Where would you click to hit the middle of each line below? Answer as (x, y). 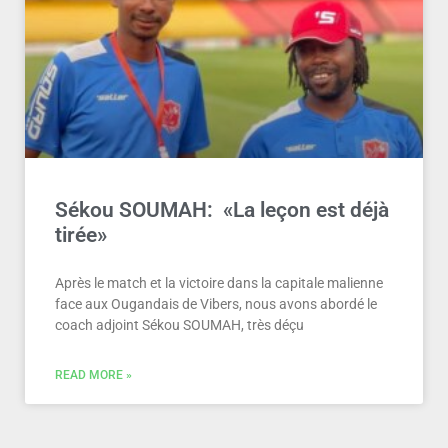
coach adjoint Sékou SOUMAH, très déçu (179, 325)
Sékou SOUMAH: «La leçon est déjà (222, 210)
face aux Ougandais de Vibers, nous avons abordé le (216, 304)
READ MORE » (93, 375)
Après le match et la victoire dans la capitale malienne (219, 283)
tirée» (81, 235)
